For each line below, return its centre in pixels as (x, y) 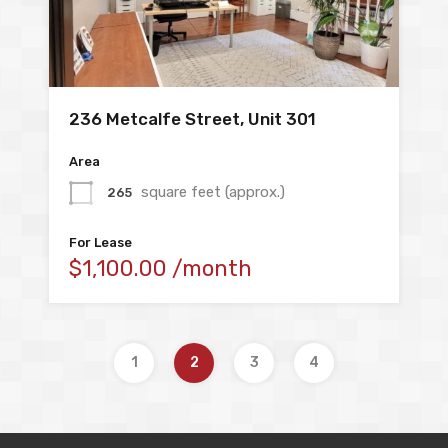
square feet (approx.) (213, 192)
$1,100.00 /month (160, 269)
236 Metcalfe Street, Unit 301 (192, 119)
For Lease (100, 243)
